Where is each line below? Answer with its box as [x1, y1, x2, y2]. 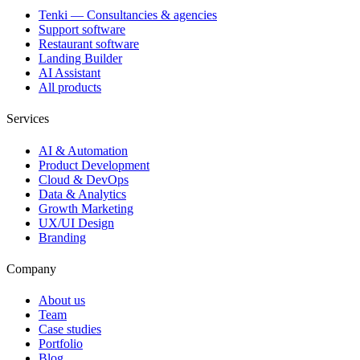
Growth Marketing [39, 201, 133, 215]
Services [6, 112, 49, 126]
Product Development [39, 157, 149, 172]
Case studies [39, 322, 101, 337]
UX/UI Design [39, 215, 114, 230]
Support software [39, 22, 125, 37]
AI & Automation [39, 143, 128, 157]
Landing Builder [39, 51, 122, 66]
